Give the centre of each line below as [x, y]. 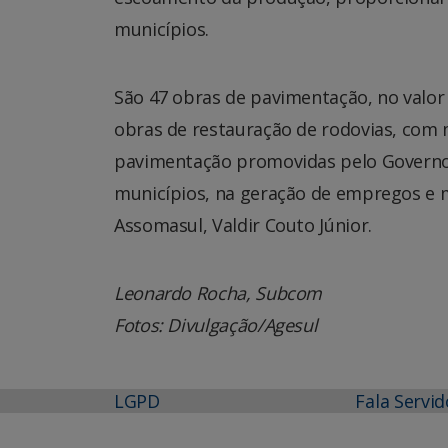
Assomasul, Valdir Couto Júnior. [243, 224]
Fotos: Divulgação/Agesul [216, 324]
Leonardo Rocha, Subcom [218, 292]
